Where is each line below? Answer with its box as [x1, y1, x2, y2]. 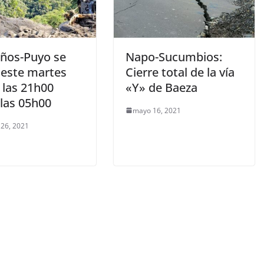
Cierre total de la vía [125, 64, 235, 80]
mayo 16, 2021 [132, 105, 181, 115]
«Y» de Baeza [125, 79, 197, 95]
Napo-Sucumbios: [125, 48, 222, 65]
